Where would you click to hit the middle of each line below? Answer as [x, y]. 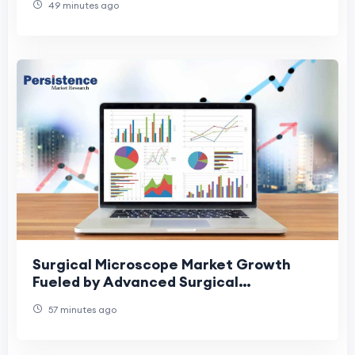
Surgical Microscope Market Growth [162, 265]
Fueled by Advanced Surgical [136, 282]
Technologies [80, 300]
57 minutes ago [81, 310]
